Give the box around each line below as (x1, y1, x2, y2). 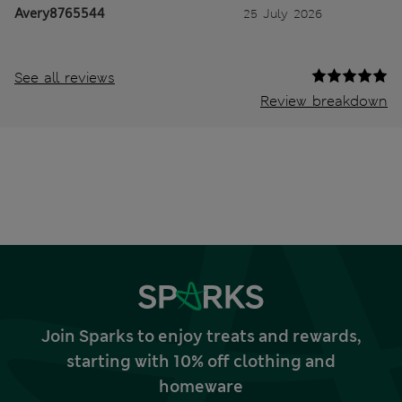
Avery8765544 (14, 4, 105, 22)
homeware (159, 375, 243, 398)
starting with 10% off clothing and (66, 350, 336, 372)
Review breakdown (260, 91, 388, 110)
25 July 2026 (243, 4, 322, 22)
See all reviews (14, 67, 115, 87)
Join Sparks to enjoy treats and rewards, (41, 325, 361, 347)
